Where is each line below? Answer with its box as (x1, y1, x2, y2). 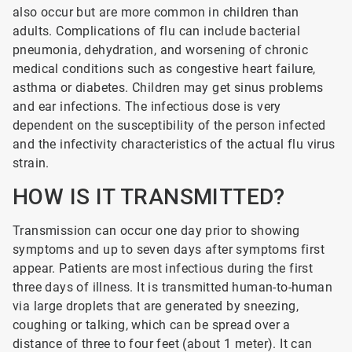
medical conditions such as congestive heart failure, (13, 61, 316, 76)
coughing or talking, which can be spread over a (13, 317, 291, 332)
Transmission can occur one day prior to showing (13, 223, 300, 238)
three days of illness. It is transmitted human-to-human (13, 280, 332, 295)
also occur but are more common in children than (13, 5, 299, 20)
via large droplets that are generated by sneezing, (13, 299, 299, 313)
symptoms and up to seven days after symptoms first (13, 242, 324, 257)
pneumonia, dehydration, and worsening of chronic (13, 42, 309, 57)
